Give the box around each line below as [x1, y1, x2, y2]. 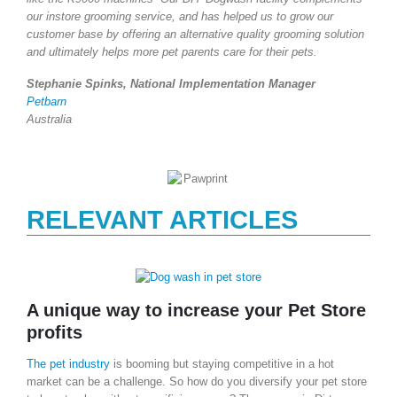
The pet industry [27, 357, 110, 371]
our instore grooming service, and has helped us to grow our [27, 9, 333, 23]
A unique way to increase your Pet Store [27, 300, 366, 321]
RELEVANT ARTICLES [27, 205, 298, 234]
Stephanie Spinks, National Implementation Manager [27, 76, 315, 90]
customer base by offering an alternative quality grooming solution [27, 27, 364, 41]
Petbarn [27, 94, 66, 108]
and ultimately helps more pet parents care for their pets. [27, 44, 317, 58]
